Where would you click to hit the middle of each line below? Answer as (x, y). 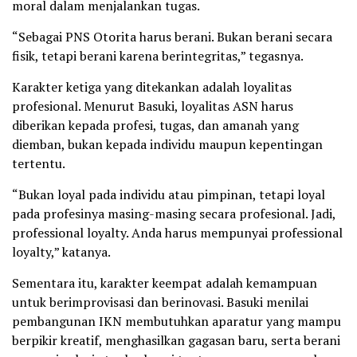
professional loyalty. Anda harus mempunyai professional (177, 233)
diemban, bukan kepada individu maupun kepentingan (167, 145)
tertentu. (39, 164)
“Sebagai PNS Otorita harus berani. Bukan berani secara (172, 37)
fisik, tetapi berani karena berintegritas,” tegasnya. (158, 56)
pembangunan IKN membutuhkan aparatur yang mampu (177, 322)
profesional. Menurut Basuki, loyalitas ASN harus (153, 106)
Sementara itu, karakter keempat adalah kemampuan (165, 283)
